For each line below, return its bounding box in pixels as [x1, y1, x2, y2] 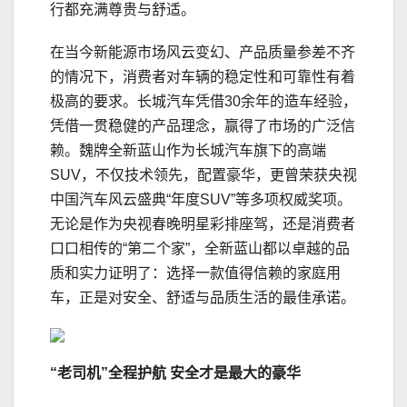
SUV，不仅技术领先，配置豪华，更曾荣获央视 [50, 167, 357, 184]
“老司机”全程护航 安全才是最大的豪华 [50, 365, 301, 382]
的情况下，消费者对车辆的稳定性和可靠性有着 [50, 69, 355, 85]
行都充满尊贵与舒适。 [50, 2, 195, 18]
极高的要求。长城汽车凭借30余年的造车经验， [50, 94, 357, 110]
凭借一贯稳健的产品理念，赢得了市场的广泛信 [50, 118, 355, 134]
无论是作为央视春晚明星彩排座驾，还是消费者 [50, 216, 355, 233]
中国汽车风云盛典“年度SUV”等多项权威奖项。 [50, 192, 352, 208]
